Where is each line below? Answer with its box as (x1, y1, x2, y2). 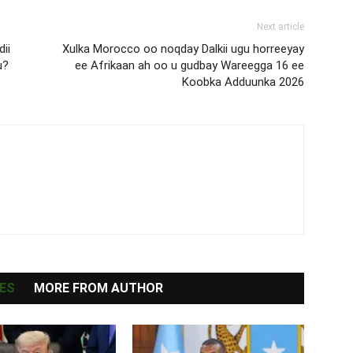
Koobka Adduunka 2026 (182, 75, 304, 89)
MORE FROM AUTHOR (33, 281, 163, 295)
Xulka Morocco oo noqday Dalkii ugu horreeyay (62, 42, 304, 56)
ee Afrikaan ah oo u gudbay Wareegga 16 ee (75, 58, 304, 72)
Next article (257, 21, 304, 32)
